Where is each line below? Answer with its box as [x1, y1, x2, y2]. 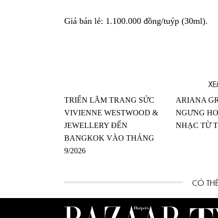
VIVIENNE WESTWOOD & [64, 109, 158, 117]
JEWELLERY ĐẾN [64, 121, 127, 130]
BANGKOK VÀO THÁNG [64, 134, 154, 143]
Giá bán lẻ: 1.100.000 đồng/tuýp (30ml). [64, 16, 208, 26]
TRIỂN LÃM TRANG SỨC [64, 96, 154, 105]
